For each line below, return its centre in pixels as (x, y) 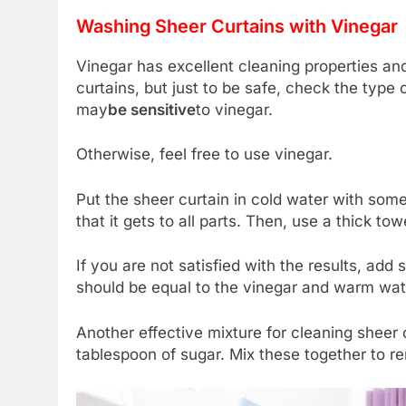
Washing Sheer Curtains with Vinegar (237, 26)
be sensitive (152, 109)
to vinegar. (234, 109)
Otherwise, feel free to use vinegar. (204, 154)
